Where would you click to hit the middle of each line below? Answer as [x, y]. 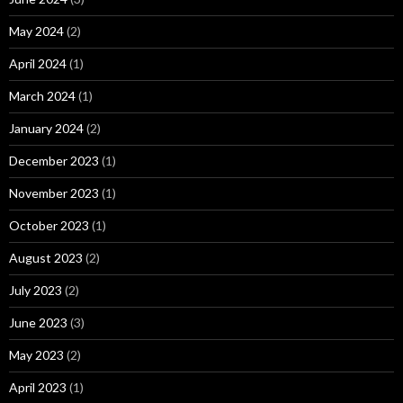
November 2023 [54, 193]
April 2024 [38, 63]
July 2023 [36, 290]
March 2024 [42, 95]
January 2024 [46, 128]
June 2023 [38, 322]
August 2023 [46, 257]
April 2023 [38, 387]
